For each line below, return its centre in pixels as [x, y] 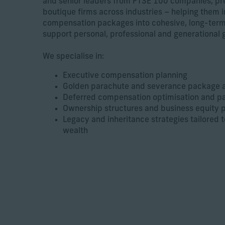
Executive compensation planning [125, 76]
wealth [75, 131]
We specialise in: [73, 57]
